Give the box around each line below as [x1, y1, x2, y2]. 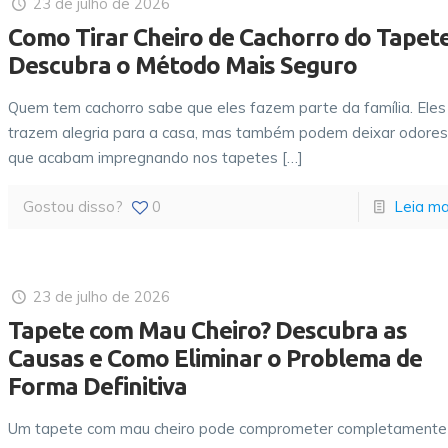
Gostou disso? [23, 197, 124, 216]
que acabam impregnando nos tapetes [8, 148, 279, 167]
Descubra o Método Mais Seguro [8, 52, 358, 79]
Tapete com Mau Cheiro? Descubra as [8, 317, 408, 344]
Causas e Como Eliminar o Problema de [8, 345, 423, 372]
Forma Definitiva [8, 373, 188, 400]
